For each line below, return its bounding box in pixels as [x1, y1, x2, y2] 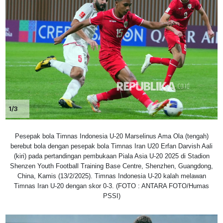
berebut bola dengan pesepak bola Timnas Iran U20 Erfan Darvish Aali [10, 142, 213, 150]
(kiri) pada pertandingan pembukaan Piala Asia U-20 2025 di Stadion [13, 152, 210, 160]
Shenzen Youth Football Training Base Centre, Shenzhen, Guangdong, [10, 162, 213, 170]
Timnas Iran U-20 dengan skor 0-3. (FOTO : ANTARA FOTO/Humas [14, 182, 209, 190]
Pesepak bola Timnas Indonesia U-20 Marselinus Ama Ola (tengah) [14, 132, 209, 140]
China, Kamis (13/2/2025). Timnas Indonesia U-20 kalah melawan [17, 172, 206, 180]
